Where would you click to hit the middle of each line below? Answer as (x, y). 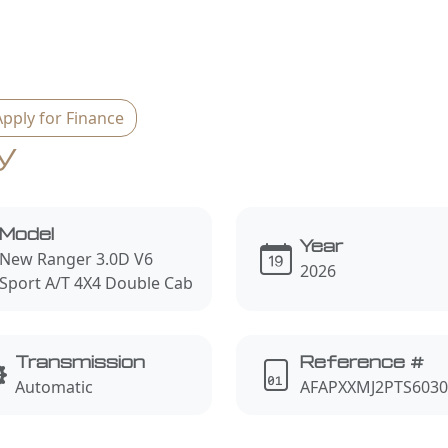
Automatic (54, 386)
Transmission (80, 362)
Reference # (362, 362)
